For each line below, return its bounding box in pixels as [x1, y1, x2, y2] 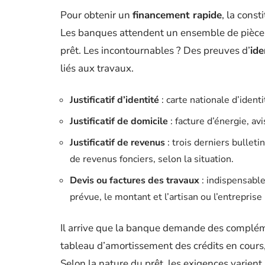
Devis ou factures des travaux [70, 174, 199, 187]
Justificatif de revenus [70, 136, 165, 149]
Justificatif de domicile [70, 115, 168, 128]
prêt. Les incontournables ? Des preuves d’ [60, 44, 250, 57]
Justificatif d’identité [70, 93, 159, 106]
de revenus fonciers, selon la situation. [70, 153, 234, 166]
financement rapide [132, 8, 222, 22]
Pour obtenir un [60, 8, 132, 22]
